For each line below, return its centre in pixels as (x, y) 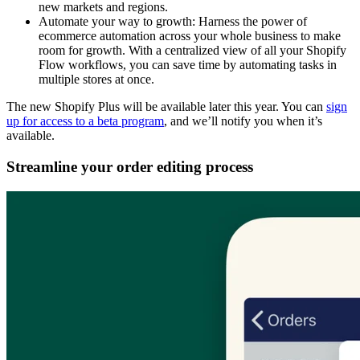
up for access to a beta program (85, 121)
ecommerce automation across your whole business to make (190, 36)
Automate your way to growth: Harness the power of (173, 22)
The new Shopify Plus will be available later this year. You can (166, 107)
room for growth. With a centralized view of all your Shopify (192, 51)
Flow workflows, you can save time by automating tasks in (188, 65)
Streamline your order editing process (130, 166)
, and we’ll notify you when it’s (243, 121)
